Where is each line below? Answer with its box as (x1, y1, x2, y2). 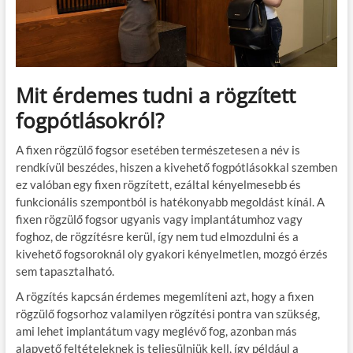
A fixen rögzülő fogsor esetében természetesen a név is (15, 143, 300, 158)
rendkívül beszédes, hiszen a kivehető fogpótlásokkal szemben (15, 160, 337, 175)
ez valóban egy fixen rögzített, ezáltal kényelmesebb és (15, 177, 301, 192)
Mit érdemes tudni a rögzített (15, 81, 295, 110)
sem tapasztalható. (15, 264, 114, 279)
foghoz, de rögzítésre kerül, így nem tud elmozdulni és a (15, 229, 299, 244)
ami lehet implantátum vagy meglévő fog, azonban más (15, 324, 297, 339)
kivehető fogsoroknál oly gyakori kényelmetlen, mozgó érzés (15, 247, 328, 262)
